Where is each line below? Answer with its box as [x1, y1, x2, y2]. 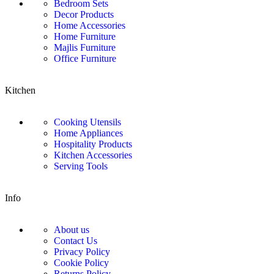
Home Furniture [54, 31, 116, 42]
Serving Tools [54, 161, 108, 172]
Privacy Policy [54, 246, 110, 257]
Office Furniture [54, 53, 116, 64]
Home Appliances [54, 128, 123, 139]
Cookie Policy [54, 257, 109, 268]
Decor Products [54, 9, 114, 20]
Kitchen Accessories [54, 150, 132, 161]
